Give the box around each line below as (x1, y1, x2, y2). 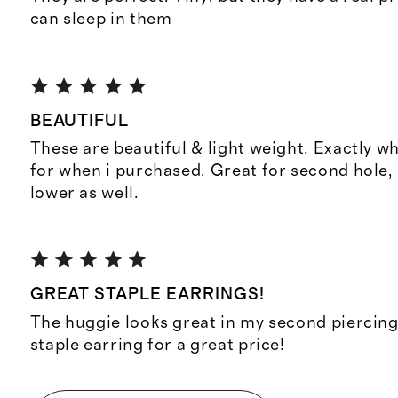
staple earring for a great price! (29, 336, 285, 354)
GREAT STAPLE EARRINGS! (29, 286, 265, 304)
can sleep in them (29, 11, 172, 28)
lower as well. (29, 185, 139, 203)
